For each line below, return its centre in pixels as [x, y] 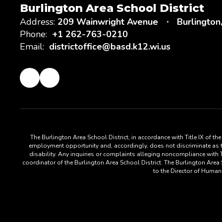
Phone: [33, 34]
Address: [37, 22]
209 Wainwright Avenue [108, 22]
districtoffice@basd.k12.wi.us [110, 47]
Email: [32, 47]
